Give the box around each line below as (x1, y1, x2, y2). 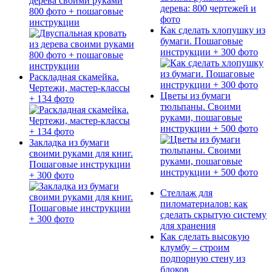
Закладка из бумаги (29, 137, 109, 148)
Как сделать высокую (160, 231, 250, 242)
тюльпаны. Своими (160, 101, 241, 112)
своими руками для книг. (29, 148, 133, 158)
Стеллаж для (160, 188, 212, 199)
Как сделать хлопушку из (160, 25, 265, 36)
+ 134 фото (29, 93, 74, 104)
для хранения (160, 220, 216, 231)
